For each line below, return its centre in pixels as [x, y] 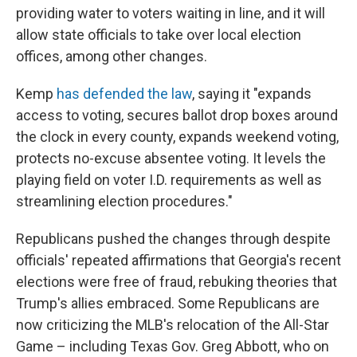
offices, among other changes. [112, 57]
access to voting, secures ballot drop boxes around [177, 116]
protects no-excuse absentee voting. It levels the [171, 159]
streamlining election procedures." [124, 202]
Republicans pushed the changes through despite [173, 239]
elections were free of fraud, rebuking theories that [177, 282]
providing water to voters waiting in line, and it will [171, 14]
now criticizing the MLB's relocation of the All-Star [173, 325]
